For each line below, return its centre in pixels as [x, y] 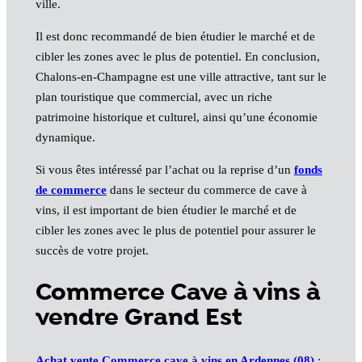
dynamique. [65, 137]
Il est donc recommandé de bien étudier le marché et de [175, 36]
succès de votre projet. [92, 250]
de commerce [71, 189]
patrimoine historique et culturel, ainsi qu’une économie [176, 117]
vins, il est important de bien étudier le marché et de [166, 210]
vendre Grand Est [139, 318]
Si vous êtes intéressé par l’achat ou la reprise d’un [164, 169]
